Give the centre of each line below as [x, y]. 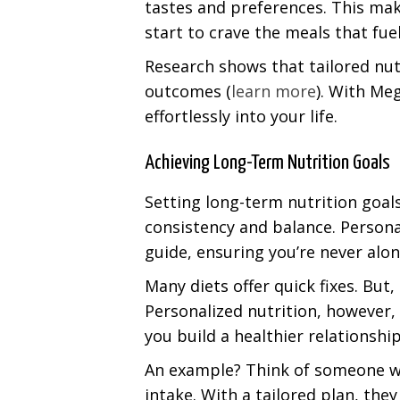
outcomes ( [188, 91]
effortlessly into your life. [241, 116]
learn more [274, 91]
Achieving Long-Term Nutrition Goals [267, 162]
